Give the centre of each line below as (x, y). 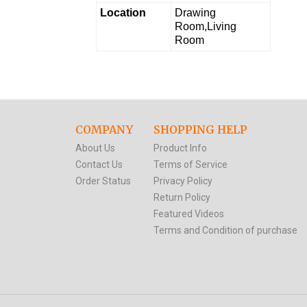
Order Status (103, 181)
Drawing (195, 12)
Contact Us (99, 164)
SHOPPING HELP (200, 129)
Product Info (180, 148)
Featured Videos (188, 213)
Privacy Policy (183, 181)
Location (123, 12)
